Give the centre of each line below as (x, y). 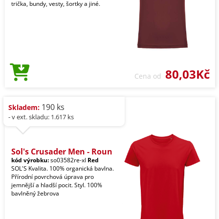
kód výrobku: (30, 160)
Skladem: (24, 108)
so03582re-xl (68, 160)
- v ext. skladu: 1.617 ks (41, 117)
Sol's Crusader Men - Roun (62, 152)
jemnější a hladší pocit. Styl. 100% (57, 185)
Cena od (150, 76)
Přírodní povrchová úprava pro (53, 177)
